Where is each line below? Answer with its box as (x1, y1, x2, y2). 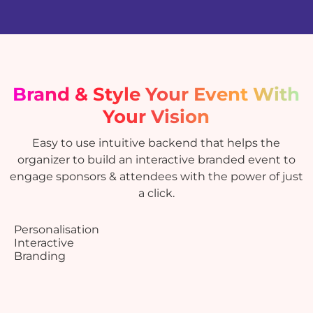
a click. (138, 187, 175, 201)
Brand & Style (13, 83, 146, 106)
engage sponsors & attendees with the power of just (9, 170, 303, 184)
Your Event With (145, 83, 300, 106)
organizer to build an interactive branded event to (17, 153, 296, 167)
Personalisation (14, 223, 100, 237)
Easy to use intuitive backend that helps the (32, 136, 281, 150)
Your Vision (103, 105, 210, 129)
